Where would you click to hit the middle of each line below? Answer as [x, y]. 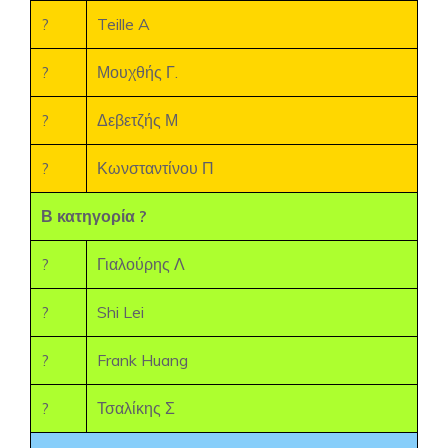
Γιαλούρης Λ [141, 264]
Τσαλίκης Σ [136, 408]
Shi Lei [120, 312]
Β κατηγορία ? [94, 216]
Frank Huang [142, 360]
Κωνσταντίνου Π [155, 168]
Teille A [123, 24]
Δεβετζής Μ [137, 120]
